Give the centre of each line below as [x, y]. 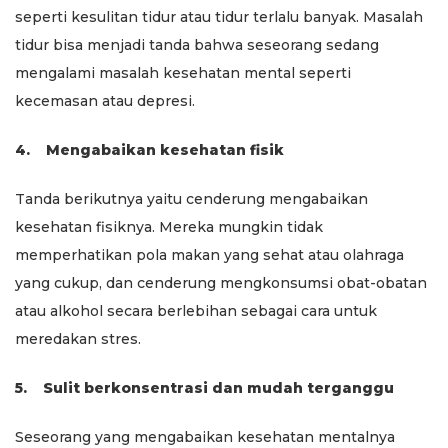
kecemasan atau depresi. [105, 100]
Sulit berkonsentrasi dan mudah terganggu [218, 387]
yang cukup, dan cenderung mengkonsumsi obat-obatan [221, 282]
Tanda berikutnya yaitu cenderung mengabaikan [191, 198]
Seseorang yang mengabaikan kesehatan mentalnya [205, 436]
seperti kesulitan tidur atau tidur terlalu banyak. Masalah [219, 16]
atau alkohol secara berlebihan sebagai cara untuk [196, 310]
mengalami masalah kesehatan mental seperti [183, 72]
